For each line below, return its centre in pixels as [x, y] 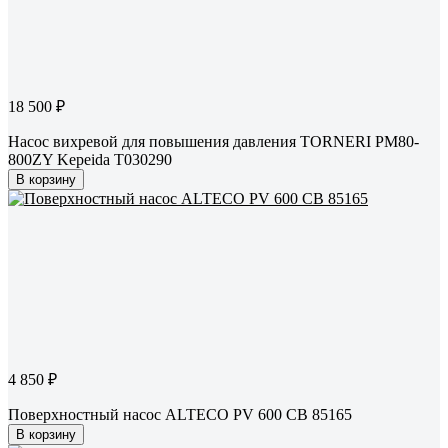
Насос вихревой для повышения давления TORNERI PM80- [213, 142]
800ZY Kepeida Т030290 [90, 160]
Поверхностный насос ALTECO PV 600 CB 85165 [180, 415]
